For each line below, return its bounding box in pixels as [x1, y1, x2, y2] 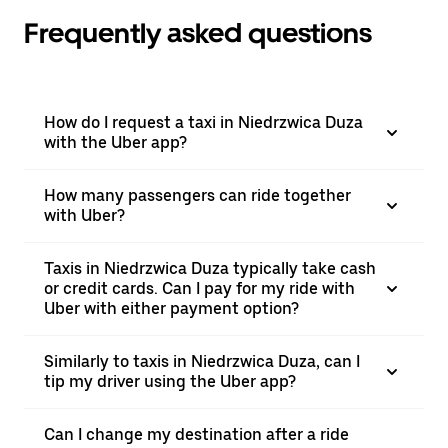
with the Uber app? [44, 133, 187, 152]
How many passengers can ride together [44, 186, 351, 205]
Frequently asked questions [24, 16, 372, 50]
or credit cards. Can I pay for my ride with [44, 279, 355, 298]
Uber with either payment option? [44, 299, 299, 318]
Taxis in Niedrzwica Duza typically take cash [44, 259, 376, 278]
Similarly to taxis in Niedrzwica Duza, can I [44, 352, 360, 371]
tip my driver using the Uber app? [44, 372, 296, 391]
